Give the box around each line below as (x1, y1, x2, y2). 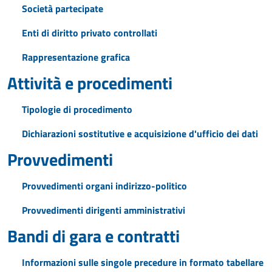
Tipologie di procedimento (22, 102, 132, 117)
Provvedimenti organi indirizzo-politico (22, 178, 187, 193)
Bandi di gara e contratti (7, 223, 180, 249)
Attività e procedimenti (7, 70, 172, 96)
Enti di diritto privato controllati (22, 25, 157, 40)
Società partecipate (22, 1, 103, 16)
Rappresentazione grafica (22, 50, 130, 64)
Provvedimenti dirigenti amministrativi (22, 203, 185, 217)
